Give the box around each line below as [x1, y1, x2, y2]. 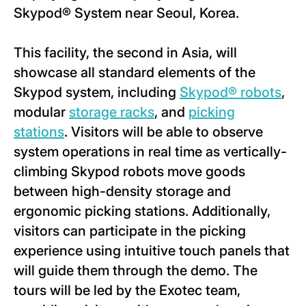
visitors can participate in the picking [14, 223, 246, 239]
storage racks [69, 104, 154, 120]
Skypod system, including [14, 84, 180, 100]
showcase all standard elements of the [14, 64, 255, 81]
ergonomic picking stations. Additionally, [14, 203, 270, 219]
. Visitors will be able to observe [64, 124, 263, 140]
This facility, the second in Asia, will [14, 44, 237, 61]
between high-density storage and [14, 183, 231, 199]
